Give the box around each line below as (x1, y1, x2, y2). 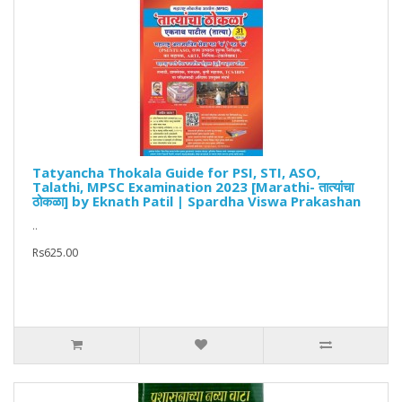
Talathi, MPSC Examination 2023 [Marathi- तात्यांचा (32, 178, 354, 197)
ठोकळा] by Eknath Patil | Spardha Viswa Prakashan (32, 192, 361, 211)
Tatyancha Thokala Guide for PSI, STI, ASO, (32, 163, 320, 182)
